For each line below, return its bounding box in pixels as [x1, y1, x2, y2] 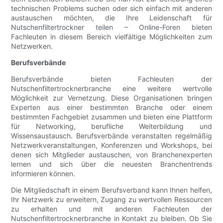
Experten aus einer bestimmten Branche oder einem [11, 103, 212, 112]
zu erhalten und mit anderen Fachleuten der [11, 205, 212, 214]
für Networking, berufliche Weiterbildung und [11, 122, 212, 131]
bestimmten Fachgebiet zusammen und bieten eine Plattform [11, 112, 212, 121]
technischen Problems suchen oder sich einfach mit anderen [11, 4, 212, 13]
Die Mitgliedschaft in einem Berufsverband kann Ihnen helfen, [11, 186, 212, 195]
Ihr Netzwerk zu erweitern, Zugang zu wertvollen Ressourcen [11, 195, 212, 204]
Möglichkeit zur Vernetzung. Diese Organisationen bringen [11, 94, 212, 103]
